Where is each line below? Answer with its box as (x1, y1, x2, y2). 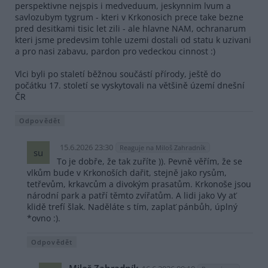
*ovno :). (27, 212, 60, 224)
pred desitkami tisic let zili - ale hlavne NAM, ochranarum (15, 23, 246, 35)
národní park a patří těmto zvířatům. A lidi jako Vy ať (27, 190, 236, 202)
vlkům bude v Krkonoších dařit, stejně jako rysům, (27, 167, 227, 179)
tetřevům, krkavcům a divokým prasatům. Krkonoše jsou (27, 178, 251, 190)
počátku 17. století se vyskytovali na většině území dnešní (15, 80, 245, 92)
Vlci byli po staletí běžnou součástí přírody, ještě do (15, 68, 221, 80)
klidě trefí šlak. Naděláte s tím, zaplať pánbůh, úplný (27, 201, 237, 213)
